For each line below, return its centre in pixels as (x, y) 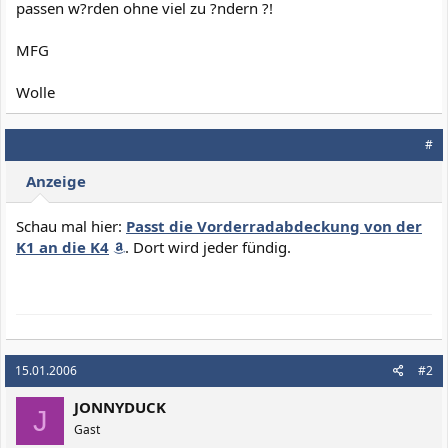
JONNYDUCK (120, 407)
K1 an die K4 (62, 247)
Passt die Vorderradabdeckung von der (274, 226)
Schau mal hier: (71, 226)
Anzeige (56, 181)
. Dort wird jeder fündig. (208, 247)
